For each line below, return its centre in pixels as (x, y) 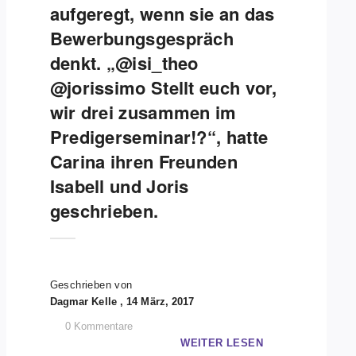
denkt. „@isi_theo (124, 63)
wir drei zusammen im (143, 112)
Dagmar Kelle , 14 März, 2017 (122, 302)
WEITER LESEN (222, 343)
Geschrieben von (91, 285)
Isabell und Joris (119, 186)
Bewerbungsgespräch (142, 38)
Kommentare (103, 326)
